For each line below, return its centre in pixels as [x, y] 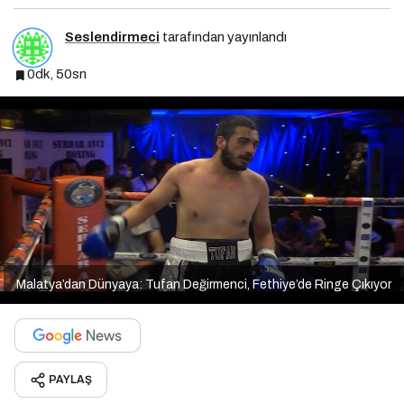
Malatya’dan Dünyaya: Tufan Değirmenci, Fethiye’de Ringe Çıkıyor [204, 284]
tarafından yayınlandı [223, 37]
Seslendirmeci [112, 37]
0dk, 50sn [57, 74]
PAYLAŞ [70, 379]
